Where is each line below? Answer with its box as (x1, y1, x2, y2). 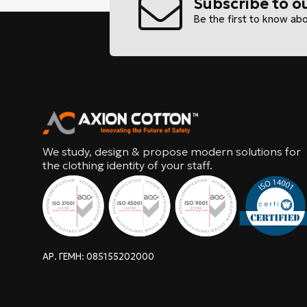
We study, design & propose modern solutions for (42, 145, 301, 159)
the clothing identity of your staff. (42, 158, 212, 173)
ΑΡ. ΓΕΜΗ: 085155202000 (42, 251, 154, 263)
